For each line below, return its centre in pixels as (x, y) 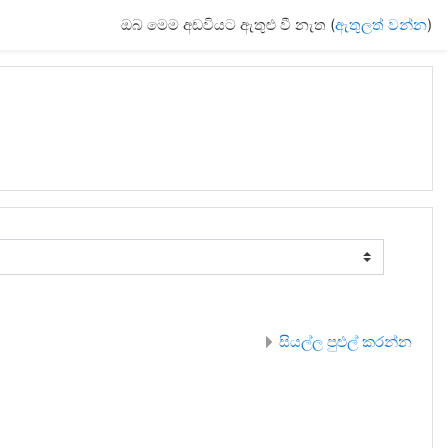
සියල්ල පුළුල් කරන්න (345, 341)
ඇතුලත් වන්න (381, 24)
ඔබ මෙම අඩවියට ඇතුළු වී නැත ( (228, 24)
